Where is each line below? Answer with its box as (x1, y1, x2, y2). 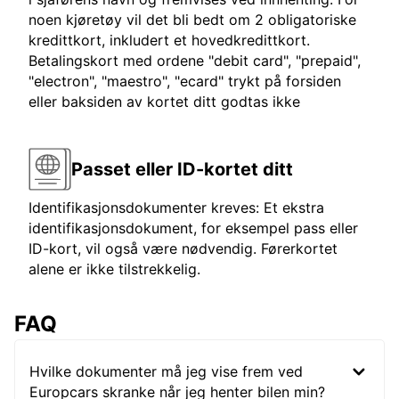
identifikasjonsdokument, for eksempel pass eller (28, 219, 358, 238)
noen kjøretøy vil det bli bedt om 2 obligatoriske (28, 11, 356, 29)
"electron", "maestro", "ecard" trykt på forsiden (28, 72, 341, 91)
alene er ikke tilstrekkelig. (28, 260, 200, 279)
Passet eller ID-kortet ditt (71, 158, 293, 180)
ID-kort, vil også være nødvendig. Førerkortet (28, 240, 338, 258)
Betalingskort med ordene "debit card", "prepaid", (28, 52, 361, 70)
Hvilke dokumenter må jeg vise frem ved (29, 362, 303, 381)
